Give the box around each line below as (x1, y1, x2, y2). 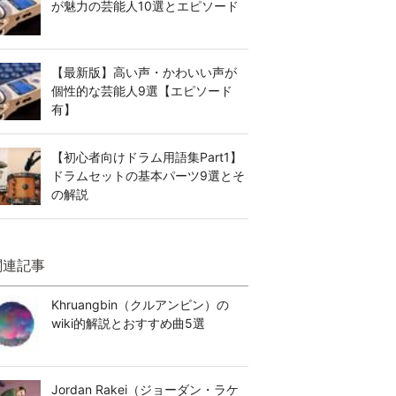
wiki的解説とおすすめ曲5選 (51, 316, 205, 331)
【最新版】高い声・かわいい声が (51, 65, 237, 80)
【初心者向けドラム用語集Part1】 (51, 149, 242, 164)
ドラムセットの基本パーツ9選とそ (51, 168, 245, 183)
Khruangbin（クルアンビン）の (51, 297, 229, 312)
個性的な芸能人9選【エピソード (51, 83, 232, 98)
